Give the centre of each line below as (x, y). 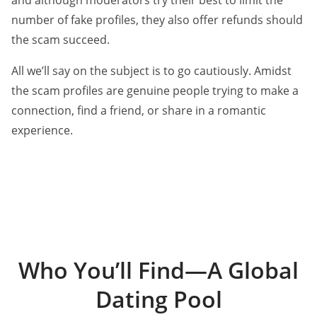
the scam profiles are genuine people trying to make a (155, 91)
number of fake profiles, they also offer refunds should (157, 20)
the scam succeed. (60, 40)
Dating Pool (158, 299)
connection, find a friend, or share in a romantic (139, 111)
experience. (42, 131)
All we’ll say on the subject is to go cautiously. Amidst (151, 71)
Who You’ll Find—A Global (158, 270)
